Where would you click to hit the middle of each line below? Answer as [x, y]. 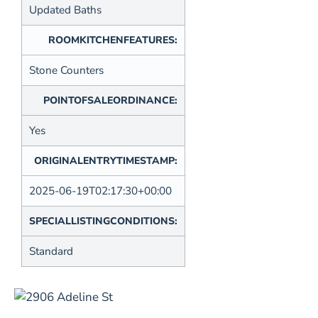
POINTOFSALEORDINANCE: [110, 101]
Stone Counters [66, 71]
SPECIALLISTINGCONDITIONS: [103, 221]
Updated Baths [65, 10]
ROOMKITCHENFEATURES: [113, 40]
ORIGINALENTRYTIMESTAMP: [106, 161]
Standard [51, 252]
